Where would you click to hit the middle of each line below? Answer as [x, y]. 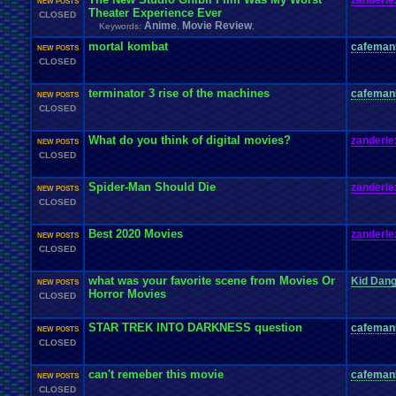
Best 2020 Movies [136, 234]
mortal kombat [128, 46]
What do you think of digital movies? [190, 140]
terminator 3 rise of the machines [179, 93]
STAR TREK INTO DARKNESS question [195, 327]
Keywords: [122, 26]
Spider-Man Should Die [152, 187]
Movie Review [217, 26]
